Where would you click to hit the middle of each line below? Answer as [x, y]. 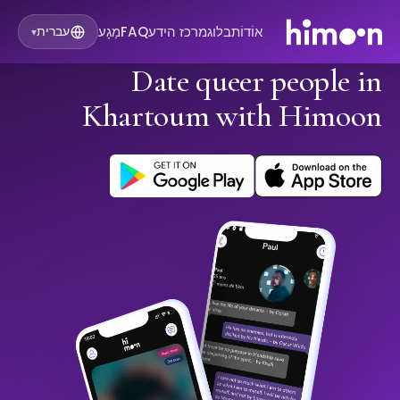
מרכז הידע [178, 31]
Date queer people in [257, 81]
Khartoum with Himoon [232, 116]
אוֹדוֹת [247, 31]
